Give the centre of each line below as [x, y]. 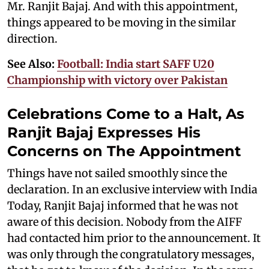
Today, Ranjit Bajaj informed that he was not [123, 206]
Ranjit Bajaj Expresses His [104, 132]
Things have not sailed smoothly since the [117, 173]
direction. [32, 39]
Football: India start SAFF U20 [136, 64]
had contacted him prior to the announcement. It [134, 238]
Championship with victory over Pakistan [117, 80]
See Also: [32, 64]
